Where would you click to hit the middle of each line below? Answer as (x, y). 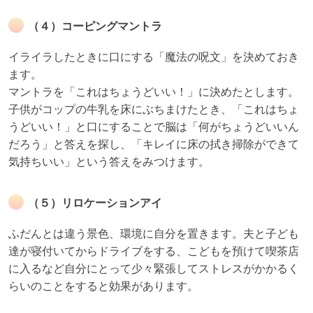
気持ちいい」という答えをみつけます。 (109, 162)
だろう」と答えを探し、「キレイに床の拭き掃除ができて (154, 145)
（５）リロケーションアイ (95, 203)
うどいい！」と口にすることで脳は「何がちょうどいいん (154, 127)
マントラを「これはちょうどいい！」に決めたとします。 (154, 92)
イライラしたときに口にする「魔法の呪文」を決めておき (154, 57)
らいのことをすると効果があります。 (103, 286)
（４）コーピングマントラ (95, 27)
